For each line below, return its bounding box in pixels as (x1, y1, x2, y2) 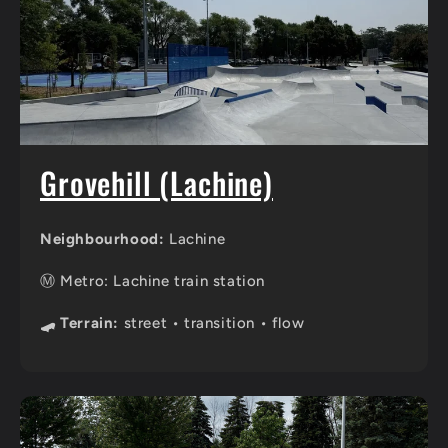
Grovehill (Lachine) (40, 160, 273, 206)
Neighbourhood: (40, 230, 165, 249)
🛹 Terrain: (40, 314, 119, 333)
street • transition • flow (119, 314, 305, 333)
